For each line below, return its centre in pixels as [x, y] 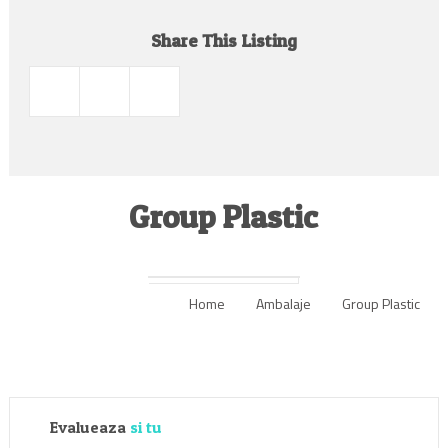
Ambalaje [283, 303]
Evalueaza [89, 427]
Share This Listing [223, 40]
